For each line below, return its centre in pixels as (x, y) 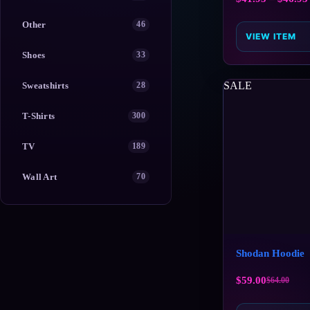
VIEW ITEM (271, 37)
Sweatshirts (45, 85)
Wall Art (40, 176)
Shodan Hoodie (270, 253)
